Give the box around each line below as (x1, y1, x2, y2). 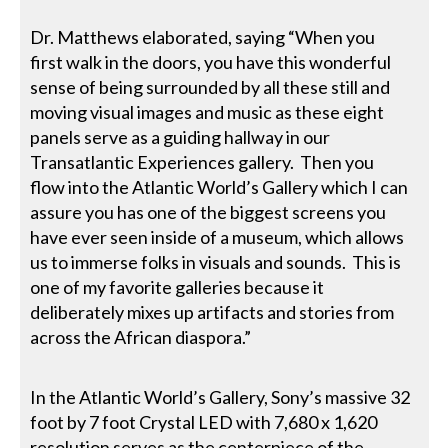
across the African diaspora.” (30, 325, 252, 348)
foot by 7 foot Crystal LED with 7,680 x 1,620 (30, 410, 378, 433)
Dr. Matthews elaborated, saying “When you (30, 25, 376, 48)
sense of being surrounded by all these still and (30, 75, 391, 98)
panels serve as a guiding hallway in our (30, 125, 331, 148)
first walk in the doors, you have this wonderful (30, 50, 392, 73)
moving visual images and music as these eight (30, 100, 385, 123)
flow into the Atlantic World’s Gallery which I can (30, 175, 409, 198)
